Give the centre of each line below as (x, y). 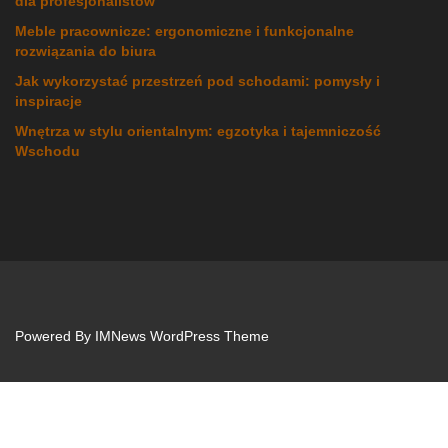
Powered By (55, 336)
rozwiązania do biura (85, 51)
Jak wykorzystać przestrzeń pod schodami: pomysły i (197, 81)
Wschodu (47, 151)
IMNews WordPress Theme (182, 336)
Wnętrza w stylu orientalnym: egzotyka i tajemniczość (198, 131)
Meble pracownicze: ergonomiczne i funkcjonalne (184, 31)
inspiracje (48, 101)
